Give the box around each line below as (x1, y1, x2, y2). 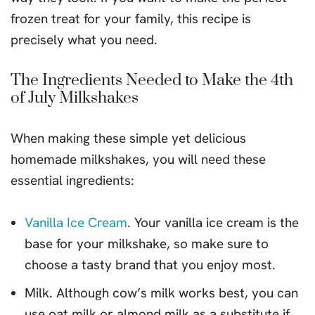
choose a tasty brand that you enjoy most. (25, 256, 276, 274)
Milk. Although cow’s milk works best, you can (25, 284, 298, 302)
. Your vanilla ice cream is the (127, 214, 299, 231)
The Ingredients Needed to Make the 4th (11, 70, 293, 91)
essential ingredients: (11, 172, 134, 189)
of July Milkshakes (11, 88, 139, 108)
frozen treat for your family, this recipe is (11, 10, 251, 27)
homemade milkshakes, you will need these (11, 150, 266, 168)
